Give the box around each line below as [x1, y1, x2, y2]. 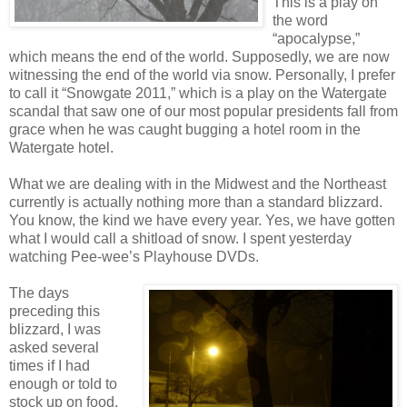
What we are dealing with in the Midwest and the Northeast [9, 175, 386, 192]
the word [273, 12, 328, 28]
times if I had [9, 357, 90, 373]
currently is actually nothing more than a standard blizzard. [9, 194, 382, 210]
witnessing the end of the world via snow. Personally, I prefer [9, 66, 395, 83]
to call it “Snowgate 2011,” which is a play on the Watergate [9, 84, 387, 101]
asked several [9, 339, 99, 355]
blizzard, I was [9, 321, 101, 337]
